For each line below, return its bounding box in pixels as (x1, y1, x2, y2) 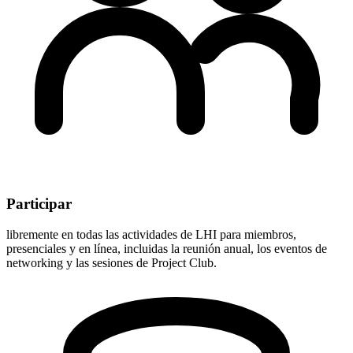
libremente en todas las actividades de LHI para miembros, (6, 227, 296, 241)
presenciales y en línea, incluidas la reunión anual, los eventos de (6, 241, 327, 255)
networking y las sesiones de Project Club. (6, 255, 217, 269)
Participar (6, 195, 72, 212)
